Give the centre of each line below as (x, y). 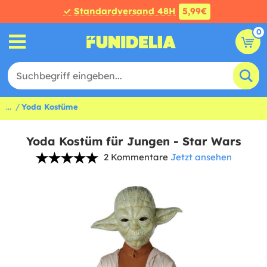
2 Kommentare (136, 157)
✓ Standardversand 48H (119, 11)
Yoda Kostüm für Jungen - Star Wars (133, 141)
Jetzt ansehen (201, 157)
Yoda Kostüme (50, 107)
